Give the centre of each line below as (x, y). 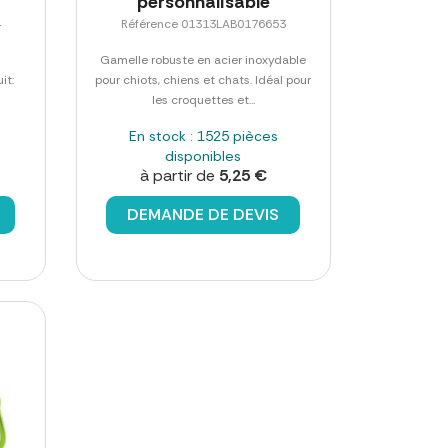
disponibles (203, 155)
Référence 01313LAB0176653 (203, 23)
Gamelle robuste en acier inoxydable (203, 59)
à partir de (179, 175)
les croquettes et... (203, 99)
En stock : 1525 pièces (203, 135)
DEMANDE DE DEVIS (203, 214)
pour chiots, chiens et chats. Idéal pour (203, 79)
